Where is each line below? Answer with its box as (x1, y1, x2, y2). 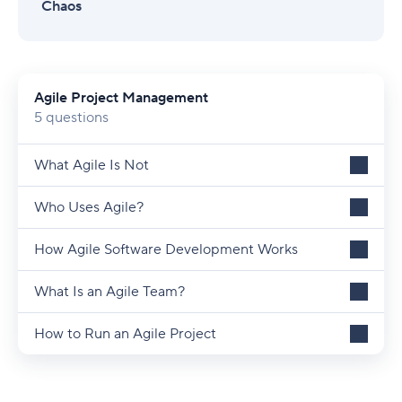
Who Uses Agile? (34, 198, 144, 217)
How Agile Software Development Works (34, 240, 298, 259)
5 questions (34, 109, 109, 127)
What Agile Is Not (34, 156, 149, 175)
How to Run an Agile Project (34, 325, 216, 344)
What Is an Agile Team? (34, 283, 185, 301)
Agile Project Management (34, 89, 208, 108)
